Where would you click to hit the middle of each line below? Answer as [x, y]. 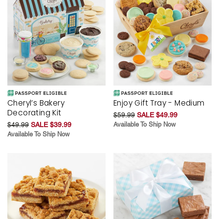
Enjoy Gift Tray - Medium [159, 103]
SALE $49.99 [157, 115]
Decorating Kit [34, 112]
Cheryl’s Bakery [36, 103]
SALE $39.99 [51, 124]
